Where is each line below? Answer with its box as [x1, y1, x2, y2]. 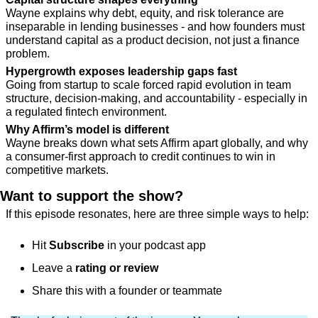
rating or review [75, 262, 158, 275]
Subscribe [49, 239, 104, 252]
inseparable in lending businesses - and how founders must [6, 21, 305, 33]
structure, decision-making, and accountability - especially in [6, 92, 307, 105]
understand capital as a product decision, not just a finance [6, 34, 300, 47]
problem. [6, 48, 50, 60]
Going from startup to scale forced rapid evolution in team [6, 79, 291, 92]
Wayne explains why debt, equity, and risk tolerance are [6, 7, 284, 20]
